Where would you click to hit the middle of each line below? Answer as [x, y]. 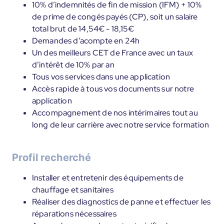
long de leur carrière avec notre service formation [121, 125]
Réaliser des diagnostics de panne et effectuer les [121, 202]
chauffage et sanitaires [73, 190]
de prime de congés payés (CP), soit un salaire [115, 17]
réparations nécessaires [74, 214]
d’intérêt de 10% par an [73, 65]
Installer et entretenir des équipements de [108, 178]
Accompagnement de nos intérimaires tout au [115, 113]
